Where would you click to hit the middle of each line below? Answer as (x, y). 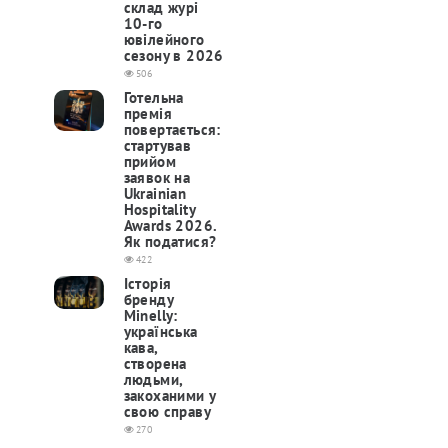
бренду (148, 300)
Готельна (153, 98)
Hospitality (159, 210)
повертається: (172, 130)
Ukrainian (155, 194)
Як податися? (170, 242)
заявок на (157, 178)
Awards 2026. (170, 226)
